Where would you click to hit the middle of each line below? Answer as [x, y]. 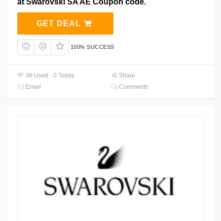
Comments [133, 87]
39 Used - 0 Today [50, 75]
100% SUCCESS [92, 47]
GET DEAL [60, 24]
